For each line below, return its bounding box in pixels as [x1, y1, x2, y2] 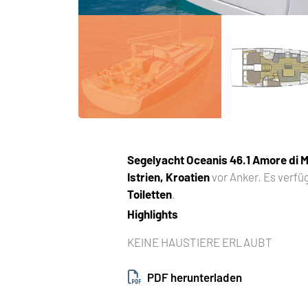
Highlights [127, 206, 179, 221]
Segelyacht [127, 152, 185, 166]
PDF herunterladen [147, 269, 243, 284]
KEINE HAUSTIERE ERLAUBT [127, 234, 273, 249]
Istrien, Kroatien [127, 169, 210, 184]
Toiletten [127, 186, 173, 201]
